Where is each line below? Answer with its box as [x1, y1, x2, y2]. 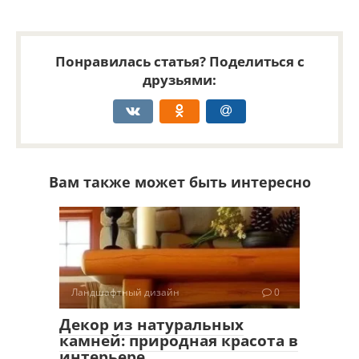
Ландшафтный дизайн [71, 285, 179, 300]
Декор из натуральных [59, 314, 244, 336]
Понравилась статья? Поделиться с [54, 51, 305, 71]
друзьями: [143, 70, 216, 89]
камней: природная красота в [59, 330, 298, 352]
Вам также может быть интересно [48, 171, 311, 192]
